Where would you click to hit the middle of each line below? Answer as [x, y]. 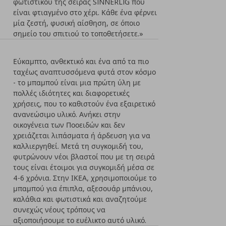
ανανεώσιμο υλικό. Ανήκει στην [67, 114]
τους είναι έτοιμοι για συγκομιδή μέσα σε [84, 167]
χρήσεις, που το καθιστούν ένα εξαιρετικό [84, 104]
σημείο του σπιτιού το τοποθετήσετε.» [78, 34]
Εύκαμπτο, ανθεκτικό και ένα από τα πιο [81, 61]
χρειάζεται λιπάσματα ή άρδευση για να [82, 135]
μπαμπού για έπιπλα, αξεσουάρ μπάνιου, [83, 188]
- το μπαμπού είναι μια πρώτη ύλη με [77, 82]
